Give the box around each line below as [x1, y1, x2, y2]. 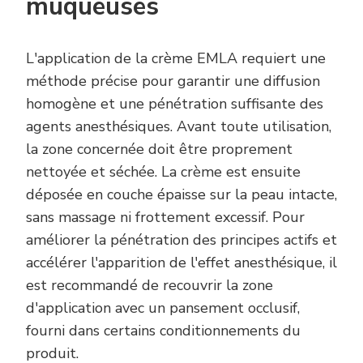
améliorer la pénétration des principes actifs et [26, 230, 337, 250]
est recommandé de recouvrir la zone [26, 275, 273, 296]
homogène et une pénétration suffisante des [26, 94, 323, 114]
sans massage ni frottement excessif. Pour [26, 207, 305, 228]
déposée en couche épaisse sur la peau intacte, [26, 185, 337, 205]
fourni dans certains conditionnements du [26, 321, 301, 341]
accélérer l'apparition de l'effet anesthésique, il [26, 253, 337, 273]
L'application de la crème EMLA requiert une [26, 49, 326, 69]
